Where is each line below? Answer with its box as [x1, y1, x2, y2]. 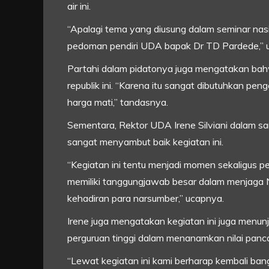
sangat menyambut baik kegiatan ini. [67, 136, 223, 148]
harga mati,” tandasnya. [67, 96, 168, 109]
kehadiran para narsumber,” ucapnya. [67, 192, 224, 205]
